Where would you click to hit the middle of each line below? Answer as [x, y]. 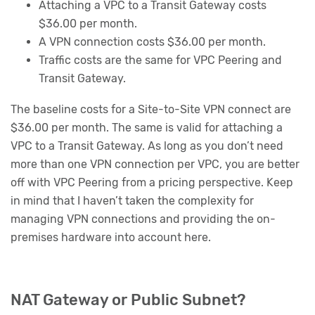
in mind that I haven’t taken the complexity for [132, 200]
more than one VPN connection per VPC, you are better [155, 164]
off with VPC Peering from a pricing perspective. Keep [152, 182]
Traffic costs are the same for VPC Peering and [160, 60]
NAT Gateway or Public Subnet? [128, 300]
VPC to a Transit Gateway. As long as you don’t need [147, 146]
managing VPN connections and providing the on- [143, 219]
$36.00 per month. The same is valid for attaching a [147, 127]
